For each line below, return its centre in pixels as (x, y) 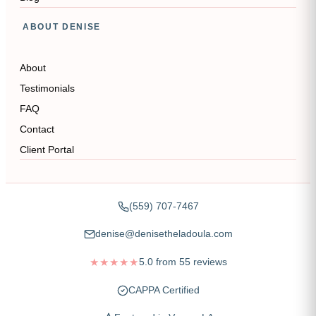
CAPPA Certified (164, 290)
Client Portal (47, 150)
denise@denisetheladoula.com (164, 233)
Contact (37, 129)
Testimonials (47, 88)
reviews (208, 262)
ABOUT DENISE (62, 27)
